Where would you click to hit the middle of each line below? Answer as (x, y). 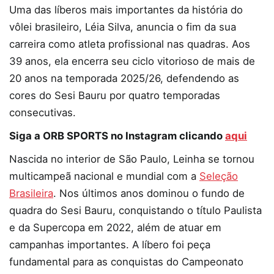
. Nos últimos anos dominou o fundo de (149, 194)
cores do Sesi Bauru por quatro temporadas (115, 96)
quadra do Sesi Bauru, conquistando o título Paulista (135, 211)
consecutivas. (43, 113)
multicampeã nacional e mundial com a (104, 176)
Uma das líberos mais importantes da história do (126, 10)
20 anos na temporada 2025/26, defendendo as (124, 79)
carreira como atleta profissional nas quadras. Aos (130, 44)
